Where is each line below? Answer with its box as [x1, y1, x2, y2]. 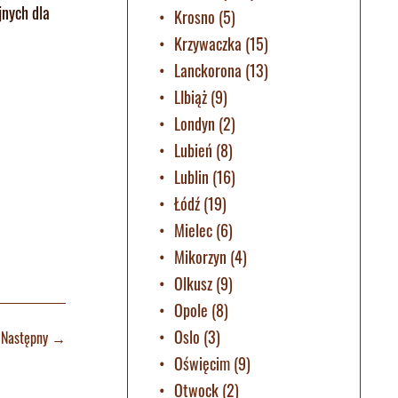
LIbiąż [173, 84, 207, 108]
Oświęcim [173, 351, 230, 375]
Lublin [173, 164, 209, 188]
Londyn [173, 111, 215, 135]
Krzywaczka [173, 31, 242, 55]
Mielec [173, 218, 212, 242]
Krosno [173, 4, 215, 28]
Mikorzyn [173, 244, 227, 268]
